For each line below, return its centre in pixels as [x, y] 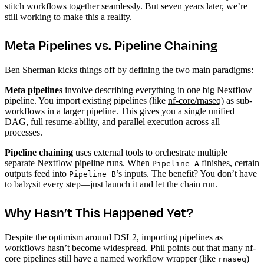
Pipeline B [93, 174]
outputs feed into [37, 173]
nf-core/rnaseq [194, 100]
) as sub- [237, 100]
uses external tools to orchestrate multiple [150, 152]
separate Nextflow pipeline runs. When [78, 163]
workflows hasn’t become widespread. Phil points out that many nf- [130, 247]
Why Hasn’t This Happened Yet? [99, 213]
